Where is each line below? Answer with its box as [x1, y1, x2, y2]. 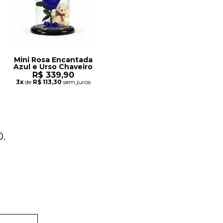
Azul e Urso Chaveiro [13, 62, 93, 72]
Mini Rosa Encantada [13, 55, 93, 65]
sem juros [61, 78, 91, 86]
